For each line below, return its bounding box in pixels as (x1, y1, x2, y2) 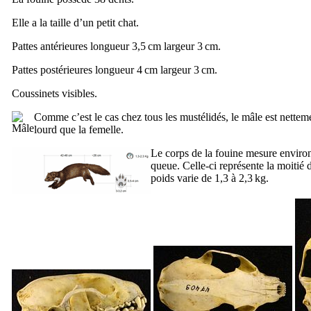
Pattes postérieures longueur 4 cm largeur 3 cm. (12, 63, 217, 76)
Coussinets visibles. (12, 87, 97, 99)
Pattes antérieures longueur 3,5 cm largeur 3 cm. (12, 40, 221, 52)
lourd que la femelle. (34, 123, 124, 135)
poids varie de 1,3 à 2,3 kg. (151, 171, 269, 184)
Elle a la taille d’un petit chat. (12, 16, 139, 28)
